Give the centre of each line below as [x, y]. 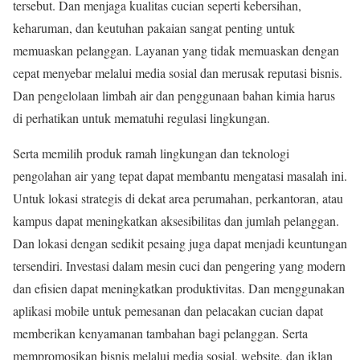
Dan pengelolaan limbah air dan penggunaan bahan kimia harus [174, 95]
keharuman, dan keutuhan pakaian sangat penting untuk [154, 27]
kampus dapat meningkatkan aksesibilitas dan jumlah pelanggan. [176, 220]
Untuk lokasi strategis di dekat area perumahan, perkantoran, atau [178, 198]
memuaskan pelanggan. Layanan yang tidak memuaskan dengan [176, 50]
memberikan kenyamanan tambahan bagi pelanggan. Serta [160, 333]
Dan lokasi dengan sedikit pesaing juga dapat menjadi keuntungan [180, 243]
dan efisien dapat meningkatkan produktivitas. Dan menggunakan [179, 288]
